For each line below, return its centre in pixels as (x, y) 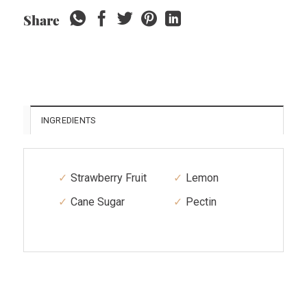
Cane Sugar (98, 201)
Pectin (201, 201)
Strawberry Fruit (109, 178)
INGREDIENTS (68, 121)
